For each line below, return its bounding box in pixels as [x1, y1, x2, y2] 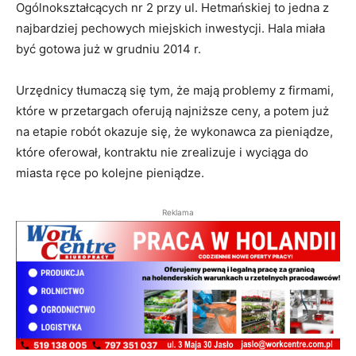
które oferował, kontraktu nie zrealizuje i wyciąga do [16, 145, 308, 161]
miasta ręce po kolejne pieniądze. [16, 165, 204, 181]
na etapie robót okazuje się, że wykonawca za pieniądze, [16, 124, 333, 140]
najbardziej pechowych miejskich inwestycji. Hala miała [16, 21, 325, 37]
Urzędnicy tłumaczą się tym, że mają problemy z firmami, [16, 83, 334, 99]
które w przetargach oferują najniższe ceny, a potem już [16, 103, 329, 119]
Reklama [162, 207, 194, 218]
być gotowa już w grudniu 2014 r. [16, 41, 201, 57]
